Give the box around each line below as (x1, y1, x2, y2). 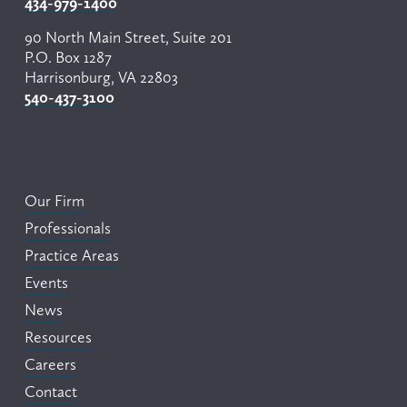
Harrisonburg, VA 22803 (24, 67, 178, 86)
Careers (24, 354, 76, 373)
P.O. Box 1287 (24, 47, 112, 66)
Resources (24, 327, 92, 346)
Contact (24, 382, 77, 401)
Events (24, 273, 68, 292)
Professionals (24, 218, 111, 237)
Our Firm (24, 191, 84, 210)
